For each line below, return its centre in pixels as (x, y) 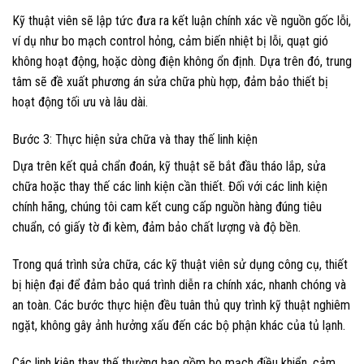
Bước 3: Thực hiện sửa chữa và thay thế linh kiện (135, 140)
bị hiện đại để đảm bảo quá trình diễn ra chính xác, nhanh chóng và (179, 284)
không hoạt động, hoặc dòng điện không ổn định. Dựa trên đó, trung (182, 62)
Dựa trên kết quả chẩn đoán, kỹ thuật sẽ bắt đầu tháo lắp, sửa (169, 167)
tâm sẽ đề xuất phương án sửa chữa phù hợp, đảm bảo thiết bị (170, 82)
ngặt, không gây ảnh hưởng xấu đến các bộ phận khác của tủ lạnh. (179, 325)
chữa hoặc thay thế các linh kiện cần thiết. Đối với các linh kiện (170, 187)
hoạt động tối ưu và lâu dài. (80, 102)
